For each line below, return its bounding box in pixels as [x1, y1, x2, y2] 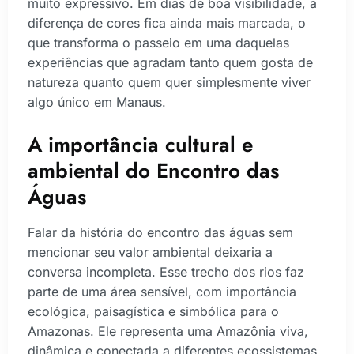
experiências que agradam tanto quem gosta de [28, 54, 313, 70]
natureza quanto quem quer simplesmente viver [28, 73, 311, 90]
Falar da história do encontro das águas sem [28, 224, 293, 241]
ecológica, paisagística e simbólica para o [28, 303, 279, 320]
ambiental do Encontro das [28, 156, 279, 186]
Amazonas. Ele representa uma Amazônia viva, [28, 323, 308, 340]
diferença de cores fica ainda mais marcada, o [28, 14, 306, 31]
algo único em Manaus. [28, 93, 166, 110]
